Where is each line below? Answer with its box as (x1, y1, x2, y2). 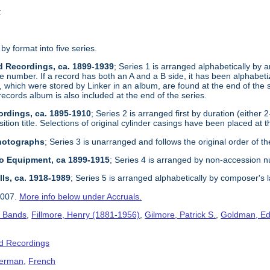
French (28, 256, 56, 266)
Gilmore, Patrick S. (145, 210, 216, 220)
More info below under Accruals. (19, 191, 142, 201)
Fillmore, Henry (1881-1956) (31, 210, 140, 220)
